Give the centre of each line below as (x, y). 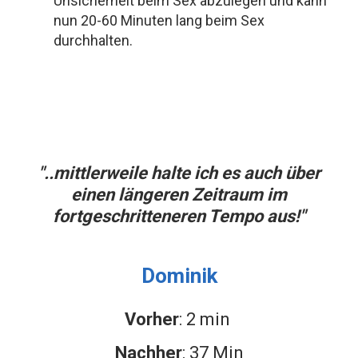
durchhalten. (93, 41)
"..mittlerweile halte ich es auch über (179, 173)
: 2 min (206, 320)
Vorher (151, 320)
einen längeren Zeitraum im (179, 195)
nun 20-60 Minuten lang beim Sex (159, 21)
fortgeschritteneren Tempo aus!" (179, 217)
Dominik (179, 276)
